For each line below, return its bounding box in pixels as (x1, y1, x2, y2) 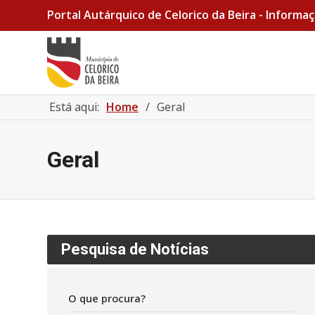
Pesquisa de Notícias (61, 240, 209, 258)
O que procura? (68, 291, 146, 305)
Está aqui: (49, 99, 99, 115)
